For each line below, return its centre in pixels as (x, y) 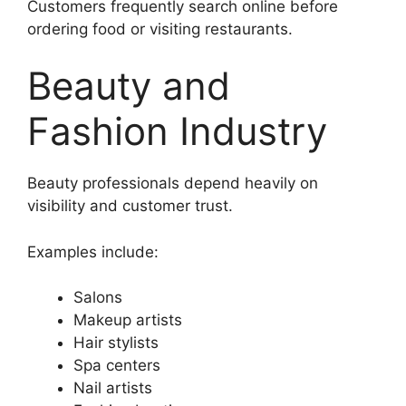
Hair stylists (116, 343)
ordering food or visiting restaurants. (160, 29)
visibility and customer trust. (130, 206)
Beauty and (129, 86)
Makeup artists (128, 320)
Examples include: (93, 251)
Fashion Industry (177, 131)
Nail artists (113, 388)
